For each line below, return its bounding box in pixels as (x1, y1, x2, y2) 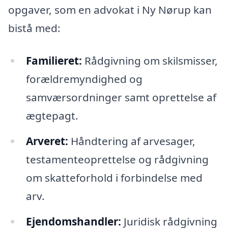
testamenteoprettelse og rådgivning (25, 152, 209, 166)
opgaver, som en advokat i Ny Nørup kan (8, 3, 212, 17)
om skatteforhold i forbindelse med (25, 170, 203, 185)
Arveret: (25, 133, 68, 148)
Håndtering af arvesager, (68, 133, 195, 148)
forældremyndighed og (25, 72, 142, 87)
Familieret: (25, 53, 82, 68)
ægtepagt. (25, 108, 78, 123)
